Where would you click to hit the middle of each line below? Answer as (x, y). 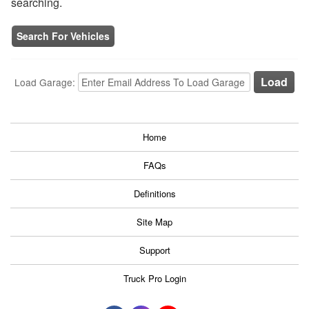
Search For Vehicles (63, 36)
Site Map (154, 222)
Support (154, 250)
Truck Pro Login (154, 279)
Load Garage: (46, 82)
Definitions (154, 194)
